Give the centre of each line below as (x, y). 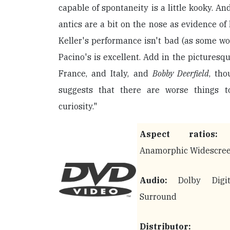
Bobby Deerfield (181, 73)
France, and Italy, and (106, 73)
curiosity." (78, 106)
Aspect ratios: (179, 134)
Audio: (154, 180)
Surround (158, 196)
